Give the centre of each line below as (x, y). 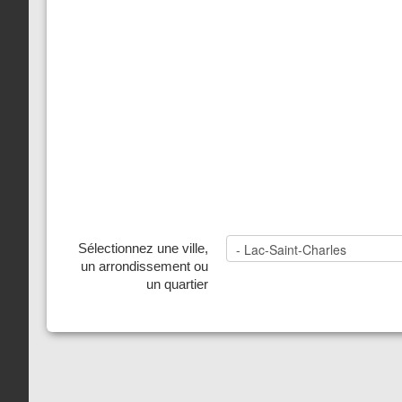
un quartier (177, 284)
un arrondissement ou (144, 266)
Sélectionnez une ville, (143, 248)
